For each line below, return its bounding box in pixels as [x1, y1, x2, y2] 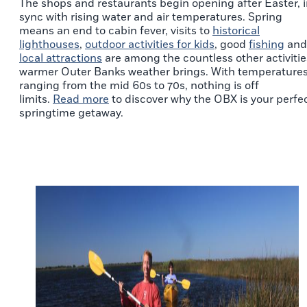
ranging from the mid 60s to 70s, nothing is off [19, 78, 259, 93]
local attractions [19, 51, 102, 65]
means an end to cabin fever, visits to [19, 23, 212, 38]
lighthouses [19, 37, 79, 51]
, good [214, 37, 249, 51]
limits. [19, 92, 53, 106]
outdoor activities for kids [85, 37, 214, 51]
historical [212, 23, 260, 38]
